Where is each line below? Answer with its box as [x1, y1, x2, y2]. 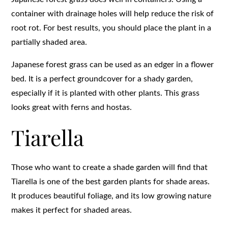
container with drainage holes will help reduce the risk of [11, 9, 214, 18]
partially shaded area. [11, 38, 88, 46]
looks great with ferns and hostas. [11, 103, 132, 111]
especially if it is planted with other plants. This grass [11, 89, 200, 97]
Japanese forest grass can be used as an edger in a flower [11, 60, 214, 69]
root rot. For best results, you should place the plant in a [11, 23, 212, 32]
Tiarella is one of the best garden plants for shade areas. [11, 177, 210, 186]
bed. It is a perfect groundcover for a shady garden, [11, 74, 193, 83]
